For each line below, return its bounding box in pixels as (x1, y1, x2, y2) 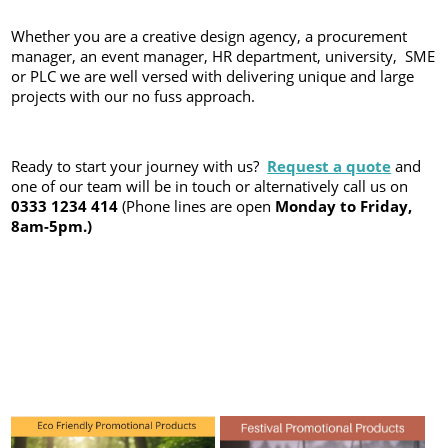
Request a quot (267, 156, 383, 176)
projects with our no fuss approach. (11, 86, 256, 106)
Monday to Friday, (275, 196, 413, 216)
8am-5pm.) (11, 216, 93, 236)
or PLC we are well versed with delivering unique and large (11, 66, 415, 86)
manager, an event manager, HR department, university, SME (11, 46, 436, 66)
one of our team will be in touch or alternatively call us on (11, 176, 409, 196)
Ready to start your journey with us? (11, 156, 268, 176)
